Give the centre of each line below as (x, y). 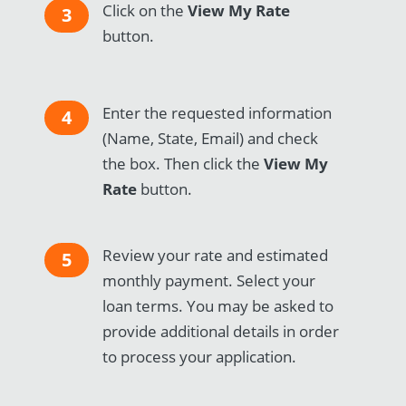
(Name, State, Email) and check (211, 138)
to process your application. (200, 356)
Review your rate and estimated (216, 255)
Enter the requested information (217, 112)
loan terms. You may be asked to (218, 305)
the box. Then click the (184, 163)
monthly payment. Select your (209, 280)
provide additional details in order (221, 331)
